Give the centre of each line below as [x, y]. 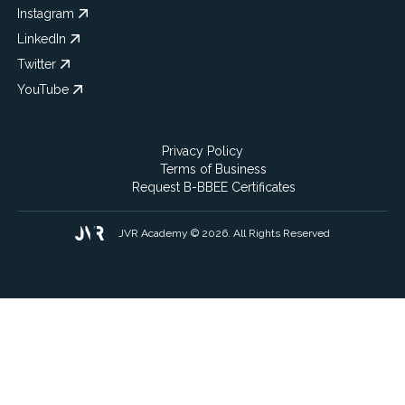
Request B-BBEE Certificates [213, 187]
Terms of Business [213, 169]
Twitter [36, 64]
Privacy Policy [202, 151]
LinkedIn [41, 39]
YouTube [42, 89]
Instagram [45, 14]
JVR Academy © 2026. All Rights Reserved [224, 233]
